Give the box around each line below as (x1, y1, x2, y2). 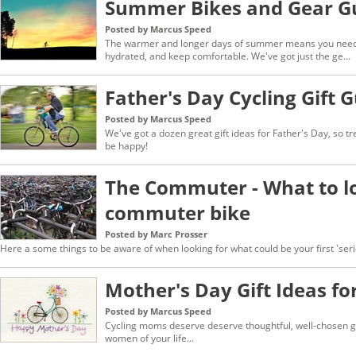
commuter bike (105, 200, 250, 226)
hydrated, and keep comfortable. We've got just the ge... (105, 49, 350, 63)
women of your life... (105, 331, 194, 345)
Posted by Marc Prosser (105, 228, 207, 240)
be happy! (105, 139, 148, 153)
